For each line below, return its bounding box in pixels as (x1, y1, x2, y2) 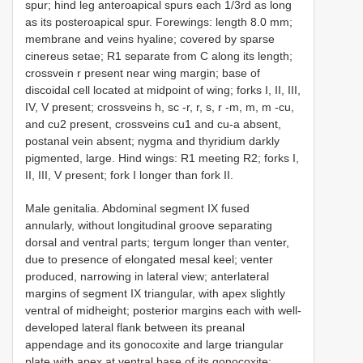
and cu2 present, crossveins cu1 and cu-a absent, (25, 117, 281, 130)
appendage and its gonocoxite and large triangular (25, 337, 284, 351)
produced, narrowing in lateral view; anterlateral (25, 269, 269, 283)
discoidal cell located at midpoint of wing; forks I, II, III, (25, 83, 301, 96)
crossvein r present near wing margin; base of (25, 66, 260, 79)
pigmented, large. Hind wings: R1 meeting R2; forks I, (25, 151, 299, 164)
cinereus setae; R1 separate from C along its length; (25, 49, 293, 62)
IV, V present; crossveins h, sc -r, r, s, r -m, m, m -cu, (25, 100, 294, 113)
